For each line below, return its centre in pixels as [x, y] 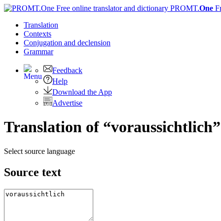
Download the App [82, 92]
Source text [33, 172]
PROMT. [184, 8]
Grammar [38, 52]
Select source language [39, 151]
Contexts [37, 34]
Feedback [67, 70]
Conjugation [44, 43]
